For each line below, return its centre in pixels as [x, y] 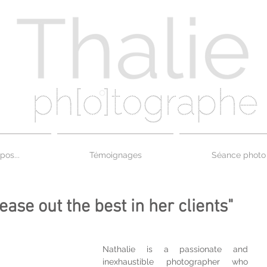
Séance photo [238, 155]
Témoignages [115, 155]
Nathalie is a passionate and [175, 249]
